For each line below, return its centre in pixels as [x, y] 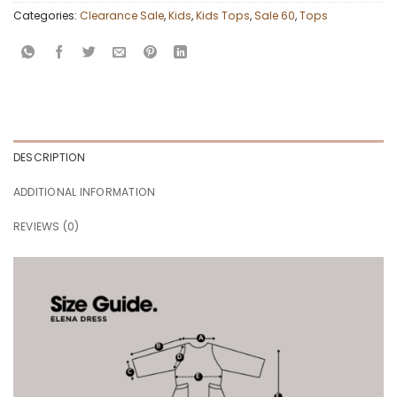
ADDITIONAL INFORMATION [85, 192]
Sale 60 [275, 16]
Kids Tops [223, 16]
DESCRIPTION [50, 158]
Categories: [47, 16]
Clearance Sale [122, 16]
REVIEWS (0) [47, 227]
